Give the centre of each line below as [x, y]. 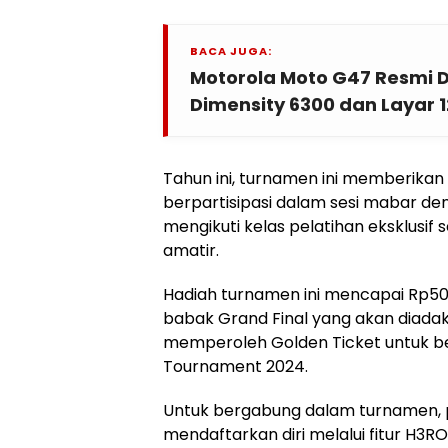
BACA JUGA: [231, 50]
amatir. [191, 250]
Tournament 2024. [235, 366]
